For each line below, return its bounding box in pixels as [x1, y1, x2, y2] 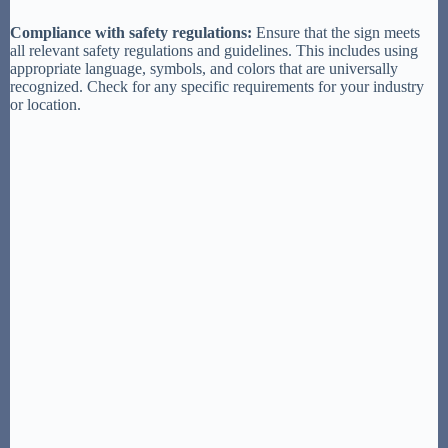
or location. [10, 95, 81, 113]
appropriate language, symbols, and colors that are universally [10, 59, 398, 77]
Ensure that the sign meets [252, 23, 420, 41]
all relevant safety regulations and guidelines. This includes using [10, 41, 418, 59]
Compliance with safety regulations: [10, 23, 252, 41]
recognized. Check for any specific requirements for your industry [10, 77, 424, 95]
